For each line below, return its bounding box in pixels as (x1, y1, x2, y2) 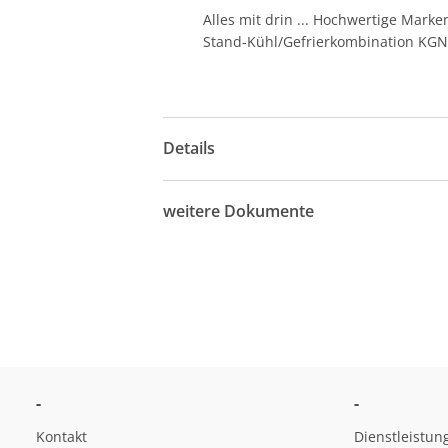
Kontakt (36, 426, 87, 446)
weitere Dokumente (163, 200, 315, 223)
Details (163, 137, 216, 160)
